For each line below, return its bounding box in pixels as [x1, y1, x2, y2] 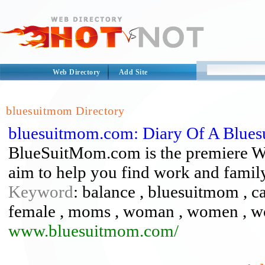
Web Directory [53, 68, 101, 76]
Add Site [118, 68, 148, 76]
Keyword [8, 182, 73, 201]
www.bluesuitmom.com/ [8, 221, 179, 240]
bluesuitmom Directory [6, 104, 125, 117]
